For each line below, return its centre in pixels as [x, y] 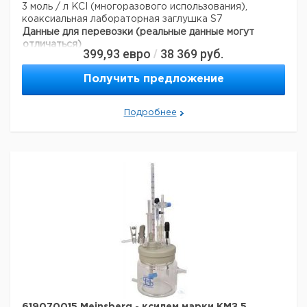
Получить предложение [153, 79]
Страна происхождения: [81, 58]
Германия [164, 58]
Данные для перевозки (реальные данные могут [138, 32]
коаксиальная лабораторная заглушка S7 [122, 19]
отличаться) [52, 45]
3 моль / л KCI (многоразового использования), [135, 7]
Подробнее [150, 113]
